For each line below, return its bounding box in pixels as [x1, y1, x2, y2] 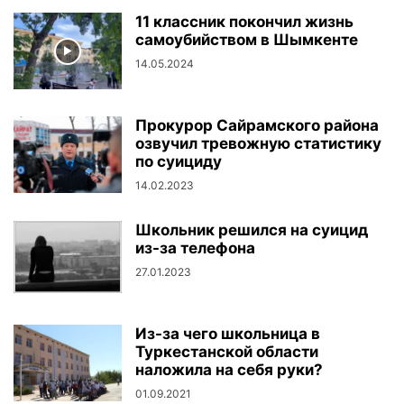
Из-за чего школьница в [135, 325, 320, 343]
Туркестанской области [135, 343, 318, 361]
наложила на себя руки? [135, 361, 323, 379]
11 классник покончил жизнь [135, 13, 353, 31]
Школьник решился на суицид [135, 221, 368, 239]
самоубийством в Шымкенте [135, 31, 358, 49]
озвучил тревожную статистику [135, 134, 381, 152]
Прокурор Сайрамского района [135, 116, 379, 134]
